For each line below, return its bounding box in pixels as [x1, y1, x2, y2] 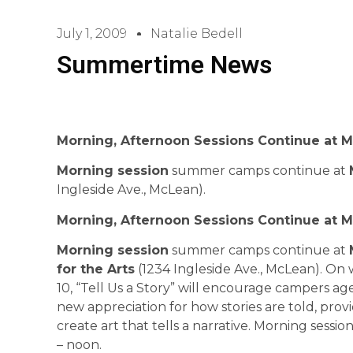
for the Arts [57, 262, 135, 277]
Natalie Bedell [150, 26, 243, 41]
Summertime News [57, 50, 272, 80]
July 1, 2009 [57, 26, 127, 41]
